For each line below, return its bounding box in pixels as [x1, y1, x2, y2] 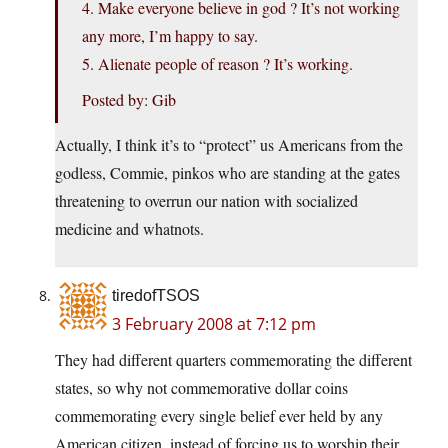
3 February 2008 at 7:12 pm [112, 313, 316, 336]
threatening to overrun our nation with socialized [55, 190, 358, 212]
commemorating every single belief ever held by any [55, 405, 383, 427]
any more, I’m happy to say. [82, 25, 258, 47]
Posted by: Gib [82, 89, 176, 111]
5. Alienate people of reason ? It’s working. [82, 53, 353, 75]
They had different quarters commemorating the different [55, 349, 412, 371]
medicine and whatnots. [55, 218, 204, 240]
